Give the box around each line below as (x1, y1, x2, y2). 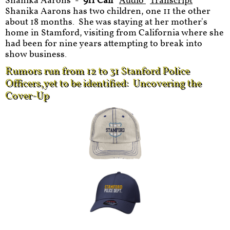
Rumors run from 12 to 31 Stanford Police (5, 64, 189, 79)
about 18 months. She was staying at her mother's (5, 16, 207, 29)
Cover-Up (5, 89, 49, 103)
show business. (5, 48, 71, 61)
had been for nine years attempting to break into (5, 37, 202, 50)
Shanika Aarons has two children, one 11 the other (5, 5, 210, 18)
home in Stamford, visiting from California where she (5, 27, 224, 40)
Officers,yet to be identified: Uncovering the (5, 76, 201, 91)
